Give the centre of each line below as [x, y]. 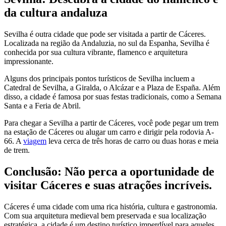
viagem [35, 141]
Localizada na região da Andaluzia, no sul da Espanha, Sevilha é [107, 43]
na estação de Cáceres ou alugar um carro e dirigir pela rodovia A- [109, 132]
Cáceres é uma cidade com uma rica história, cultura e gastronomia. [111, 206]
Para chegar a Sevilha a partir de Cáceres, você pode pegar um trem [111, 123]
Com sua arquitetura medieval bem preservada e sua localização [105, 215]
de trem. [17, 150]
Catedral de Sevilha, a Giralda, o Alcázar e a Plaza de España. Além [112, 87]
